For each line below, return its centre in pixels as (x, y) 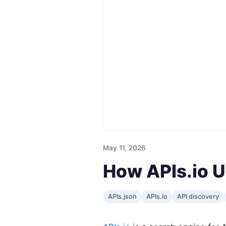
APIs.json (122, 197)
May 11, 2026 (124, 148)
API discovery (198, 197)
